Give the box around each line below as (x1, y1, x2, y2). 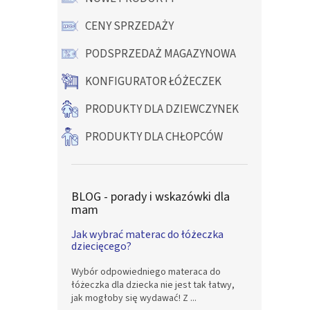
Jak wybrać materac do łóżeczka (71, 227, 224, 242)
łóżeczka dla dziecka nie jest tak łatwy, (71, 278, 235, 292)
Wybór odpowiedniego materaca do (71, 265, 221, 279)
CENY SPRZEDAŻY (85, 18, 174, 35)
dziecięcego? (71, 239, 131, 254)
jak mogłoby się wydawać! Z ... (71, 291, 197, 305)
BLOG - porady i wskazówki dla (71, 188, 230, 206)
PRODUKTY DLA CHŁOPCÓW (85, 129, 223, 145)
